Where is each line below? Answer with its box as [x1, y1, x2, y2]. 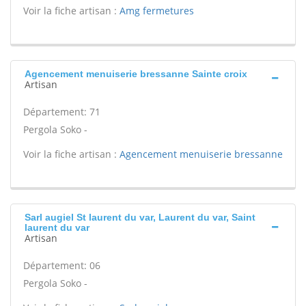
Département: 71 [23, 105, 100, 118]
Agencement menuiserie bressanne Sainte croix [25, 68, 247, 79]
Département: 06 [23, 259, 100, 272]
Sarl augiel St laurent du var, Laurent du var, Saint [25, 212, 255, 223]
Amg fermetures [120, 4, 194, 17]
